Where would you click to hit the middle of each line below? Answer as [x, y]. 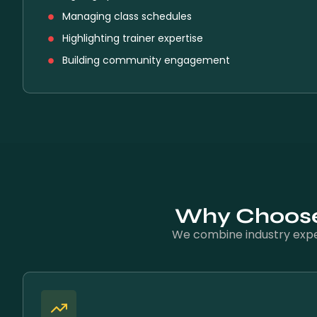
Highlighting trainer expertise [133, 38]
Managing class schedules [127, 16]
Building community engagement [146, 60]
